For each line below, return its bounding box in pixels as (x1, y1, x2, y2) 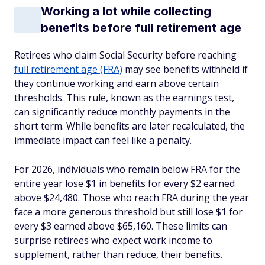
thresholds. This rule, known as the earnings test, (14, 91, 234, 104)
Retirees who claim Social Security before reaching (14, 49, 237, 62)
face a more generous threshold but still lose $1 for (14, 205, 243, 218)
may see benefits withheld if (122, 63, 248, 76)
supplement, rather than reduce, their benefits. (14, 248, 222, 261)
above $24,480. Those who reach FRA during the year (14, 191, 249, 204)
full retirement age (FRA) (14, 63, 122, 76)
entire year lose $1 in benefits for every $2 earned (14, 177, 235, 190)
